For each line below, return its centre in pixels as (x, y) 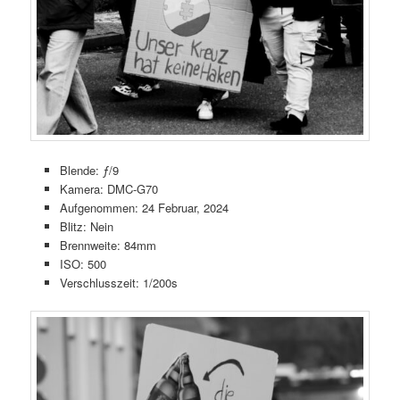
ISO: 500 (83, 263)
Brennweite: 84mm (108, 245)
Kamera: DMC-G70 (108, 188)
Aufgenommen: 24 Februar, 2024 (144, 207)
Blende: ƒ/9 (89, 170)
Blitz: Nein (86, 226)
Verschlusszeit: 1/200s (118, 282)
